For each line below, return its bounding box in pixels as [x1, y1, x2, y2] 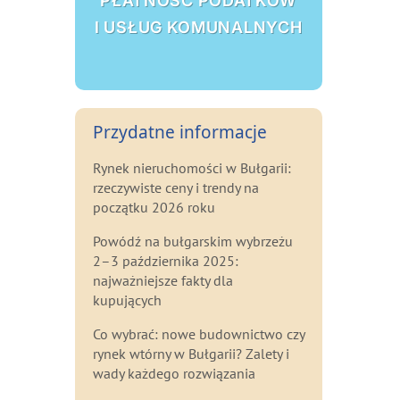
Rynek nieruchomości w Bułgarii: [92, 158, 291, 177]
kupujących [92, 290, 162, 309]
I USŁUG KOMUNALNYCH [95, 17, 303, 37]
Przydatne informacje [92, 120, 267, 144]
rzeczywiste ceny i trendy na [92, 178, 259, 196]
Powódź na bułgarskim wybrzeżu [92, 231, 293, 250]
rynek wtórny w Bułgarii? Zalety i [92, 344, 289, 362]
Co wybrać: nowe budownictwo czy [92, 324, 304, 343]
